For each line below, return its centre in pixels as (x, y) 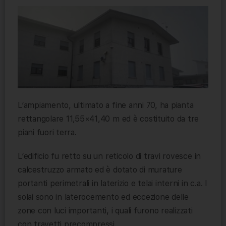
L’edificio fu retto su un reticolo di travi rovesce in (109, 156)
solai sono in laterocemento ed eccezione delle (103, 197)
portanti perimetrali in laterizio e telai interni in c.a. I (112, 184)
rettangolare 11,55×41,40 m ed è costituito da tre (108, 119)
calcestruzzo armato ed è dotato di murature (100, 170)
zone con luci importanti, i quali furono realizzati (105, 211)
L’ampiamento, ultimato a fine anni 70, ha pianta (106, 105)
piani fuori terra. (47, 133)
